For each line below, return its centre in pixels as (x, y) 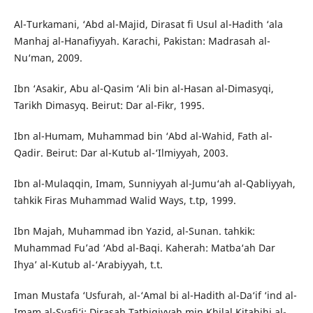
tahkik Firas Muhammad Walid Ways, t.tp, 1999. (125, 200)
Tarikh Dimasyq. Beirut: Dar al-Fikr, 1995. (109, 105)
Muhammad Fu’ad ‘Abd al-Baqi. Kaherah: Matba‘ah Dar (144, 247)
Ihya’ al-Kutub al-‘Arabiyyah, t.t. (88, 264)
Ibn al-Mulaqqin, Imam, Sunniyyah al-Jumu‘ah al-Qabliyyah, (154, 183)
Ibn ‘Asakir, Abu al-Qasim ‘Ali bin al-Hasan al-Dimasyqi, (144, 88)
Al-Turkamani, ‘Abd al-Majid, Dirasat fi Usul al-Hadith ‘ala (148, 24)
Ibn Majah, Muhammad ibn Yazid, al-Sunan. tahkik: (134, 231)
